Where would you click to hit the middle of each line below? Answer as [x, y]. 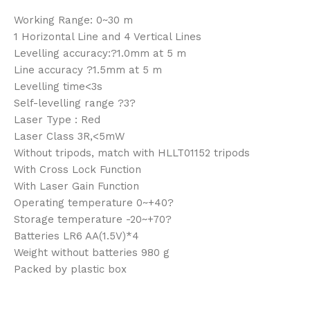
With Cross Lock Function [77, 169]
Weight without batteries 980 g [92, 252]
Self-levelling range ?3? [75, 103]
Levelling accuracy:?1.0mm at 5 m [100, 53]
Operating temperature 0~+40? [94, 202]
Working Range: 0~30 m [73, 20]
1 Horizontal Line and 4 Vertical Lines [108, 36]
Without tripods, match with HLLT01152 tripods [132, 153]
